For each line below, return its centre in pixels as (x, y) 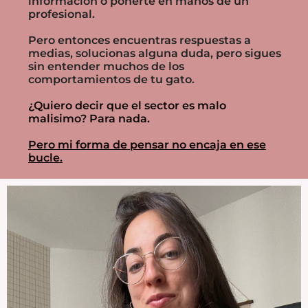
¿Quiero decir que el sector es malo (127, 105)
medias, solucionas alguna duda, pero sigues (155, 53)
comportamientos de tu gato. (111, 79)
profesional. (62, 14)
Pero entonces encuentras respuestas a (140, 40)
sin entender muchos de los (106, 66)
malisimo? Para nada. (89, 118)
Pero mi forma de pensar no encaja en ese (147, 144)
